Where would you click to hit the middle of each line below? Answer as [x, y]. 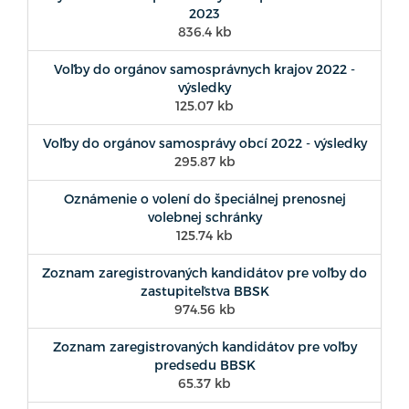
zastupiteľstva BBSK [204, 290]
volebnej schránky [204, 216]
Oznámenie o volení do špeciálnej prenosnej [204, 198]
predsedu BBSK [204, 364]
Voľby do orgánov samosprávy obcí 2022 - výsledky [204, 142]
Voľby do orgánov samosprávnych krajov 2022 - [204, 68]
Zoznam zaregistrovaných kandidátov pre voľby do [204, 272]
